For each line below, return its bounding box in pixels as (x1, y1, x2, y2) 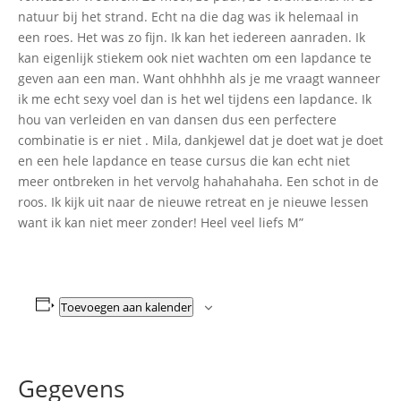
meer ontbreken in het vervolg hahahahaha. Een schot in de (18, 172, 379, 190)
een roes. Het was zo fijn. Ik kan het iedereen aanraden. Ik (18, 28, 365, 46)
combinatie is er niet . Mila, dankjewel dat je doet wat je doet (18, 131, 383, 149)
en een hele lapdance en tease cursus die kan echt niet (18, 151, 350, 169)
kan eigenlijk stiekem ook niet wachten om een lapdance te (18, 48, 371, 66)
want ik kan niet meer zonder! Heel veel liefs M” (18, 213, 303, 231)
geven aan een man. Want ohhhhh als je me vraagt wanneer (18, 69, 380, 87)
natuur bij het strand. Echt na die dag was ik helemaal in (18, 7, 359, 25)
